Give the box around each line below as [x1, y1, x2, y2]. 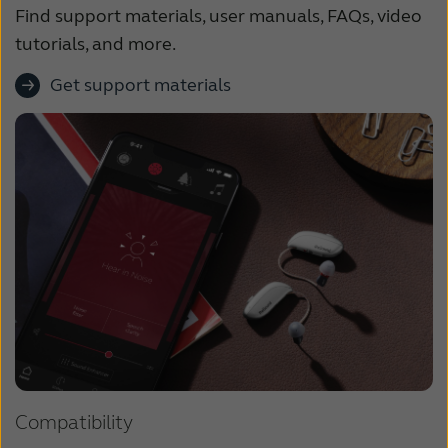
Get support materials [50, 73, 231, 96]
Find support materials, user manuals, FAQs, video [15, 4, 422, 27]
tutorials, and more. [15, 32, 176, 55]
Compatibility [15, 410, 133, 436]
